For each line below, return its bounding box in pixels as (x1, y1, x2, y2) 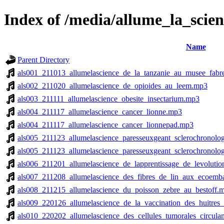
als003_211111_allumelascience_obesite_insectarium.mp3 (17, 94, 199, 103)
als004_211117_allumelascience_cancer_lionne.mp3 (17, 107, 182, 116)
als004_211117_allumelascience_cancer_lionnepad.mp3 (17, 120, 193, 129)
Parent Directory (17, 55, 69, 64)
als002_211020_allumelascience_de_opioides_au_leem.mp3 (17, 81, 207, 90)
